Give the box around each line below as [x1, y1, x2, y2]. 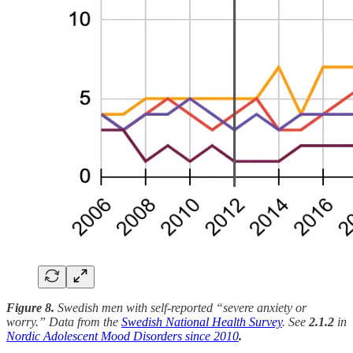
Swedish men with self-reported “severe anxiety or [58, 300, 307, 314]
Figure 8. [6, 300, 58, 314]
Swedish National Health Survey [121, 314, 282, 329]
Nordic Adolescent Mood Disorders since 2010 [6, 329, 239, 343]
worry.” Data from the [6, 314, 121, 329]
